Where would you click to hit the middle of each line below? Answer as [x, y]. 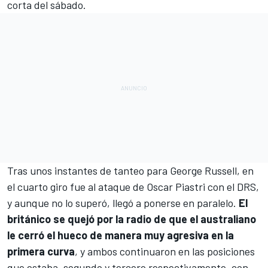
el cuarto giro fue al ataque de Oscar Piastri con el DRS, [133, 187]
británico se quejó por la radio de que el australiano [132, 219]
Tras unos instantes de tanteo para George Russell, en [130, 171]
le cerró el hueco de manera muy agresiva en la [121, 235]
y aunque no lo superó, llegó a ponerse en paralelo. [123, 203]
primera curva [41, 252]
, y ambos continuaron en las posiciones [165, 252]
